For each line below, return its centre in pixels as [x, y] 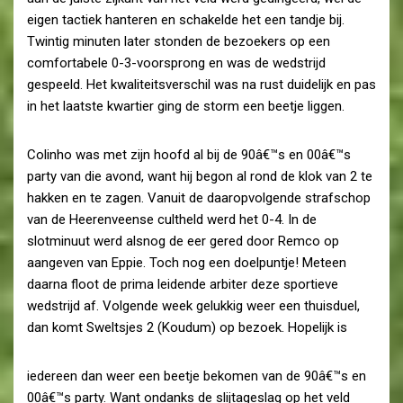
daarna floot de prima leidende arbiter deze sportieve [183, 284]
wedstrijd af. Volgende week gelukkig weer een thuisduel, [193, 305]
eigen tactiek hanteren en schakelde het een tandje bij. [186, 19]
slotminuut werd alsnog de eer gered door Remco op [183, 241]
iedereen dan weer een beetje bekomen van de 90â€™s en [197, 376]
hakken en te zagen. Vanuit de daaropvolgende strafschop [199, 197]
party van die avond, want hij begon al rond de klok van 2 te [200, 176]
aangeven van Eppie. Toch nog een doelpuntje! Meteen [187, 262]
